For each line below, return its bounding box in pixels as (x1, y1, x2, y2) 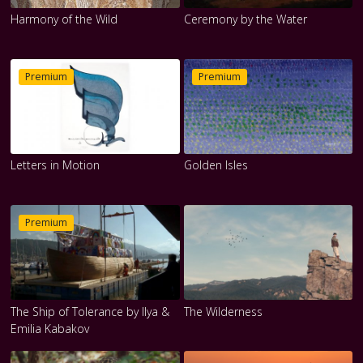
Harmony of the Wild (11, 11, 118, 28)
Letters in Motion (11, 157, 100, 173)
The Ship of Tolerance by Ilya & (11, 303, 170, 319)
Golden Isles (183, 157, 248, 173)
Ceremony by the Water (183, 11, 307, 28)
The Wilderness (183, 303, 263, 319)
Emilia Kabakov (11, 320, 90, 336)
